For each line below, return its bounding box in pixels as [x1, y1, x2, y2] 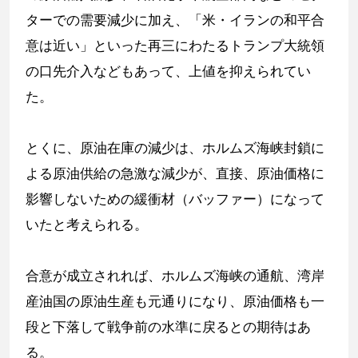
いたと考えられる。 [26, 217, 148, 233]
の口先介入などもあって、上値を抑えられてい [26, 63, 311, 80]
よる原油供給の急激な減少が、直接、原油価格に [26, 165, 324, 182]
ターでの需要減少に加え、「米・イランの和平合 [26, 12, 324, 29]
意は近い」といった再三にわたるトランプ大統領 [26, 38, 324, 54]
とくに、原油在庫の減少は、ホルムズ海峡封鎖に [26, 140, 324, 157]
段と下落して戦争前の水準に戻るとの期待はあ [26, 319, 311, 336]
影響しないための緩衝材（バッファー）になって [26, 191, 324, 208]
